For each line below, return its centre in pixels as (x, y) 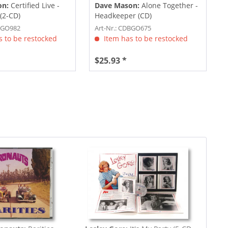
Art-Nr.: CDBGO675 (123, 28)
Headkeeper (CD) (123, 15)
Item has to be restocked (145, 38)
